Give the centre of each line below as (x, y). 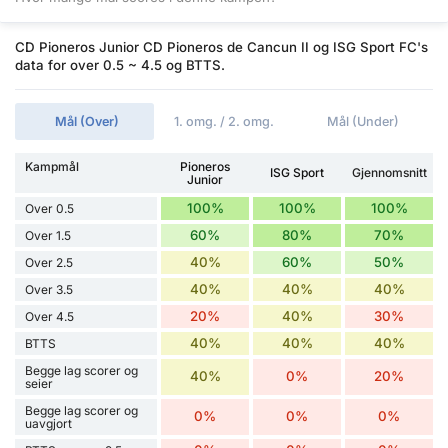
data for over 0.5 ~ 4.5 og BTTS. (120, 64)
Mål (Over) (87, 121)
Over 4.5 (49, 316)
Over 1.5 (48, 235)
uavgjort (48, 423)
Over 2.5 (49, 262)
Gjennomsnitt (389, 173)
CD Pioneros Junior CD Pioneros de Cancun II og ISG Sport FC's (221, 46)
